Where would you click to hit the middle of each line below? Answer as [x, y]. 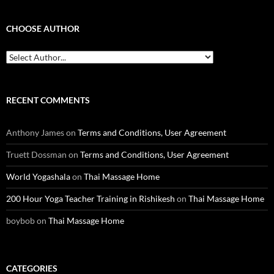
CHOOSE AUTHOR [43, 29]
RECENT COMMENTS [48, 100]
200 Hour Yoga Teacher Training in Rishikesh [91, 199]
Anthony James [35, 133]
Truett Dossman [36, 155]
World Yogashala [38, 177]
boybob [20, 221]
